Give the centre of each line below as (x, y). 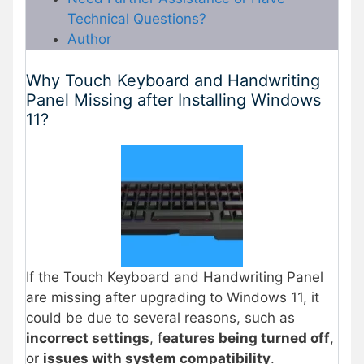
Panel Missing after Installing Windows (173, 100)
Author (89, 39)
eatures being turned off (246, 338)
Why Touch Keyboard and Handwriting (173, 80)
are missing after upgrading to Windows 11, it (173, 297)
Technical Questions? (137, 19)
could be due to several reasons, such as (160, 317)
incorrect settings (88, 338)
